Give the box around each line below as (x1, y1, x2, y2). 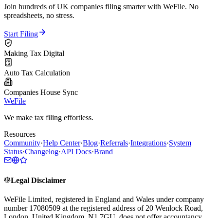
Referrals (100, 138, 128, 147)
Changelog (25, 147, 58, 156)
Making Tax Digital (4, 49, 64, 57)
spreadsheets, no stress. (4, 11, 74, 19)
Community (4, 138, 40, 147)
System (169, 138, 191, 147)
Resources (4, 129, 36, 138)
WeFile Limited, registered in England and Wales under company (4, 195, 204, 204)
